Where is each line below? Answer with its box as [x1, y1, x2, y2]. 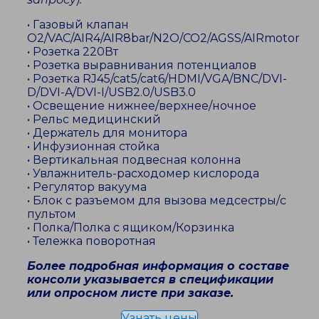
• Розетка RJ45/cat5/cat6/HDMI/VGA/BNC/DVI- [27, 72, 287, 86]
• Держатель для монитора [27, 126, 187, 140]
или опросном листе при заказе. [27, 286, 234, 300]
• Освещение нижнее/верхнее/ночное [27, 99, 256, 113]
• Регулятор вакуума [27, 180, 147, 194]
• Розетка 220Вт [27, 45, 118, 59]
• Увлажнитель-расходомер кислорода [27, 167, 259, 181]
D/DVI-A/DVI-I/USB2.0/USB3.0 [27, 85, 196, 100]
